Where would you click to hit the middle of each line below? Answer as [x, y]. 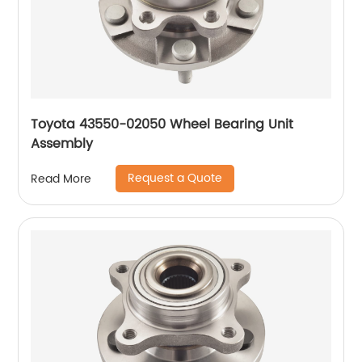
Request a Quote [175, 178]
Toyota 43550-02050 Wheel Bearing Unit [162, 124]
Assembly [62, 144]
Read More [61, 179]
